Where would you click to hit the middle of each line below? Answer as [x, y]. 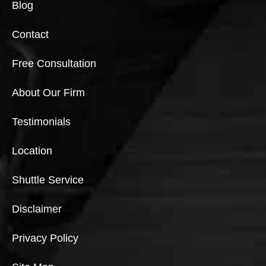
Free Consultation [54, 63]
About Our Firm [48, 92]
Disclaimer [37, 209]
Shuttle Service [48, 180]
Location [32, 151]
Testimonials [41, 121]
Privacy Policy [45, 238]
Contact [30, 34]
